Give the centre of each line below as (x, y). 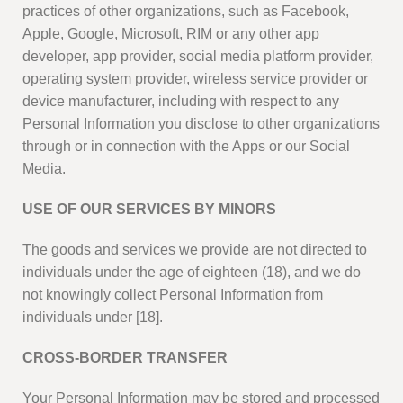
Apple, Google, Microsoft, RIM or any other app (171, 34)
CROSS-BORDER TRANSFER (125, 358)
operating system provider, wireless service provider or (195, 79)
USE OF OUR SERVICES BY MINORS (149, 210)
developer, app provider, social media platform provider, (198, 57)
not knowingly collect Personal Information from (173, 295)
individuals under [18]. (93, 318)
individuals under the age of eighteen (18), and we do (192, 273)
